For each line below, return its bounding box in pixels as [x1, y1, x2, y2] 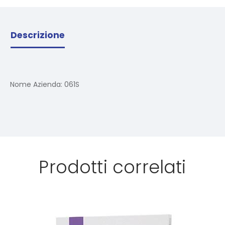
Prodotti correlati [39, 154, 186, 179]
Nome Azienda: [10, 79, 64, 90]
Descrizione [11, 29, 65, 41]
